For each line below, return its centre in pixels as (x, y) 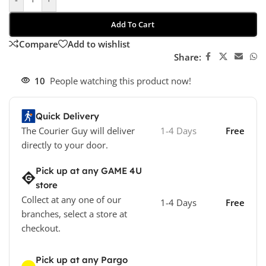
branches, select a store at (74, 214)
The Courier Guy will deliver (78, 131)
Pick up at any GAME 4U (89, 171)
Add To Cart (133, 25)
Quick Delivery (67, 116)
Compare (39, 44)
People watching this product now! (121, 81)
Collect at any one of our (71, 200)
